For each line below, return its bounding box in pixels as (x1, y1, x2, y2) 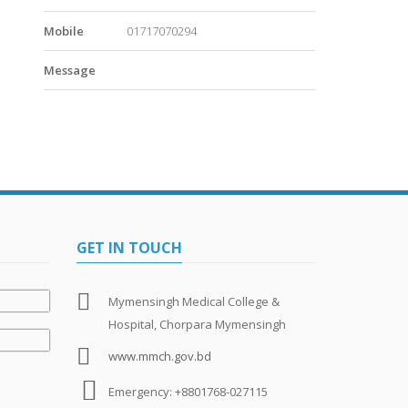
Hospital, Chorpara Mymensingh (107, 315, 286, 332)
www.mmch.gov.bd (107, 347, 211, 364)
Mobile (44, 22, 84, 39)
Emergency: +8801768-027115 (107, 382, 268, 400)
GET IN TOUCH (76, 237, 182, 258)
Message (44, 61, 96, 78)
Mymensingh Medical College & (107, 292, 280, 310)
